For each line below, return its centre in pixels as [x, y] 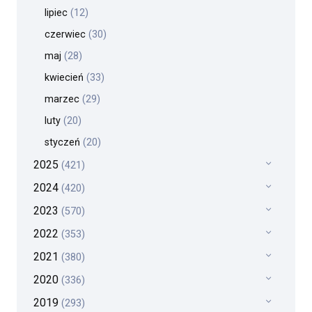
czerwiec [67, 35]
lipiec [57, 13]
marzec [63, 100]
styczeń [64, 143]
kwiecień [65, 78]
